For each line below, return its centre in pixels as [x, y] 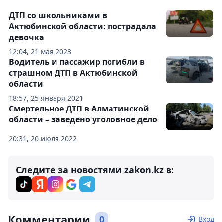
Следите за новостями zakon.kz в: [95, 170]
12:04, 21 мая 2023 [40, 51]
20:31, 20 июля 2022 [43, 139]
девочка [27, 37]
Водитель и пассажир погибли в [77, 62]
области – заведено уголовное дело [83, 119]
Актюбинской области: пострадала [83, 26]
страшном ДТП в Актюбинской [73, 73]
